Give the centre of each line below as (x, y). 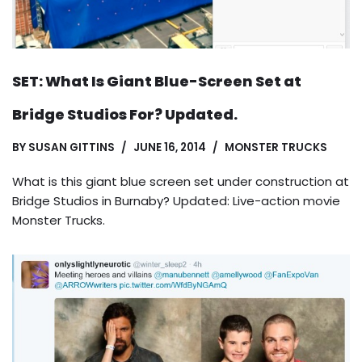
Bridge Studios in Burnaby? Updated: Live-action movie (176, 200)
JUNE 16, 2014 (170, 147)
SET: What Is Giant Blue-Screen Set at (157, 81)
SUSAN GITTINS (72, 147)
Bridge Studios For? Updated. (125, 114)
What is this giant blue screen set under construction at (181, 181)
